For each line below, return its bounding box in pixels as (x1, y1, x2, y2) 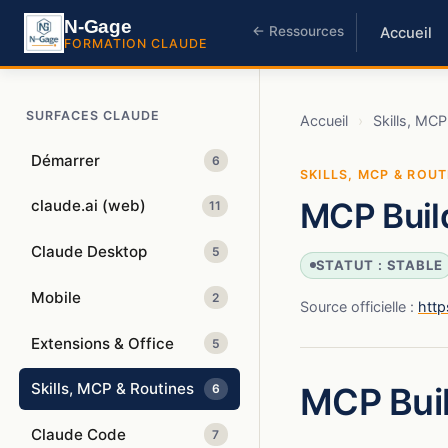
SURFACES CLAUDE (25, 108, 160, 124)
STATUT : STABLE (315, 257, 443, 274)
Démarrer (31, 151, 101, 171)
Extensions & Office (31, 334, 175, 354)
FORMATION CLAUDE (64, 35, 208, 51)
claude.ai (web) (31, 196, 147, 216)
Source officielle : (300, 297, 418, 315)
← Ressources (252, 23, 345, 40)
